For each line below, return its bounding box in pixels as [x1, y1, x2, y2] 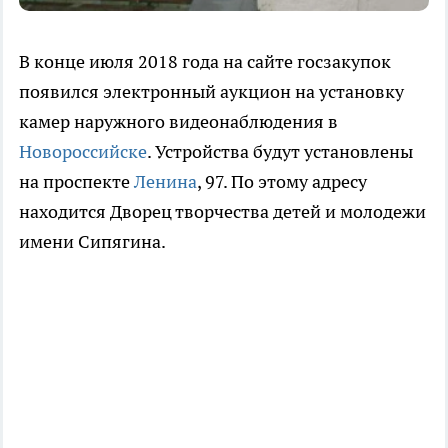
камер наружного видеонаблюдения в [19, 110, 338, 134]
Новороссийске [19, 140, 147, 164]
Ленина [134, 170, 197, 194]
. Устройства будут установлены [147, 140, 413, 164]
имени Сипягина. [19, 230, 166, 254]
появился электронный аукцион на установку [19, 80, 404, 104]
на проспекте [19, 170, 134, 194]
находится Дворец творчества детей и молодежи [19, 200, 426, 224]
